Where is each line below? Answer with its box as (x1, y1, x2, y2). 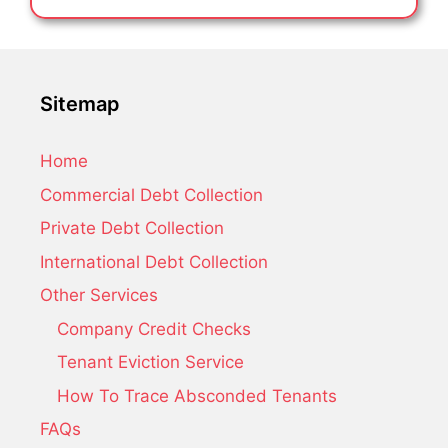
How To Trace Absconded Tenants (57, 385, 337, 406)
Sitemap (40, 92, 120, 116)
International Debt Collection (40, 251, 268, 272)
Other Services (40, 285, 158, 305)
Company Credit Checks (57, 318, 251, 339)
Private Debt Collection (40, 218, 224, 238)
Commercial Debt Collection (40, 184, 263, 205)
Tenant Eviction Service (57, 352, 244, 372)
